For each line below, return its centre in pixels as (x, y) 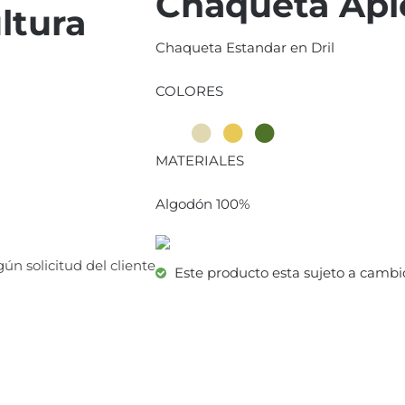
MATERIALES (200, 160)
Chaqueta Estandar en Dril (245, 47)
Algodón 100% (203, 203)
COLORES (190, 90)
